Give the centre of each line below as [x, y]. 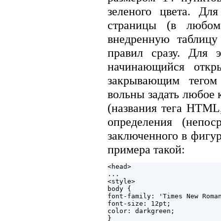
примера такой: [146, 149]
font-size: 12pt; [139, 204]
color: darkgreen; [141, 211]
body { [121, 189]
